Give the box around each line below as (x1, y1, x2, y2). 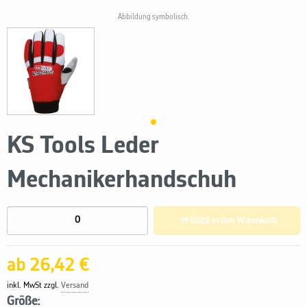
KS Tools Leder (7, 134, 159, 159)
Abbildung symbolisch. (117, 13, 190, 21)
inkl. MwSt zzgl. (7, 281, 61, 290)
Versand (61, 281, 88, 290)
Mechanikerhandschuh (7, 168, 236, 193)
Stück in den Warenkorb (211, 216, 277, 225)
